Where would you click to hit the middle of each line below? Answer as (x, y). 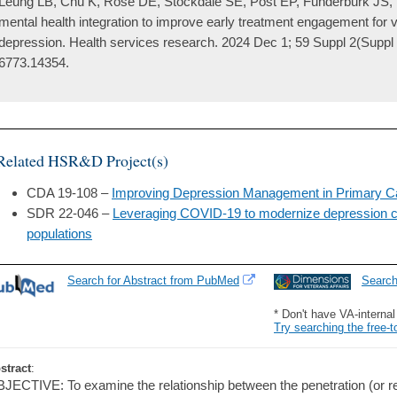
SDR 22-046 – (70, 214)
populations (59, 234)
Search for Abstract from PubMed (153, 281)
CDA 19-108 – (69, 193)
